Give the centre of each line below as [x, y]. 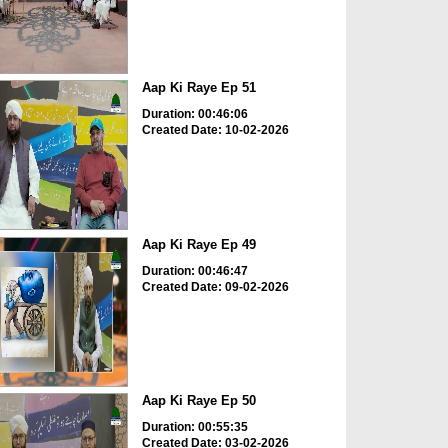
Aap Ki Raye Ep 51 [198, 88]
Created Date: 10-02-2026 [215, 130]
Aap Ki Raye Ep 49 [198, 244]
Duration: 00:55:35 [194, 427]
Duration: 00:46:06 [194, 114]
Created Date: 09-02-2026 [215, 286]
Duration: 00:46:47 [194, 270]
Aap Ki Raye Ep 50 [198, 401]
